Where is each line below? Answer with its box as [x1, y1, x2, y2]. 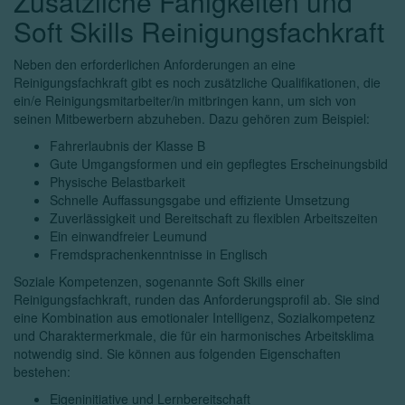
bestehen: [14, 363, 71, 381]
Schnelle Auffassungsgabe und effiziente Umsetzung [50, 191, 350, 209]
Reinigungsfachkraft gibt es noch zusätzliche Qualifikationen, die [14, 73, 381, 91]
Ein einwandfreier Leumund [50, 227, 207, 245]
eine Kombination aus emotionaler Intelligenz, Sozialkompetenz [14, 308, 375, 326]
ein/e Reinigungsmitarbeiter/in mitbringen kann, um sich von [14, 91, 356, 109]
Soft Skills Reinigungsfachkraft [14, 12, 384, 51]
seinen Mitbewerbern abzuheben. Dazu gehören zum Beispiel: [14, 109, 370, 127]
